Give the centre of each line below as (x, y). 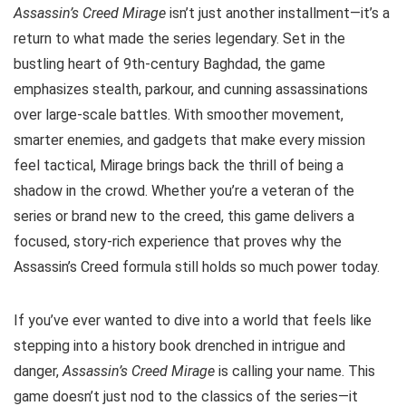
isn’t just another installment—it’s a (278, 14)
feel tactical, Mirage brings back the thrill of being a (179, 166)
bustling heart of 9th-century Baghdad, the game (169, 64)
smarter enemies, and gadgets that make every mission (189, 140)
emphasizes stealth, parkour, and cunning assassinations (191, 90)
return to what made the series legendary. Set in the (179, 39)
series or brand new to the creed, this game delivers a (184, 217)
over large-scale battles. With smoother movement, (179, 115)
